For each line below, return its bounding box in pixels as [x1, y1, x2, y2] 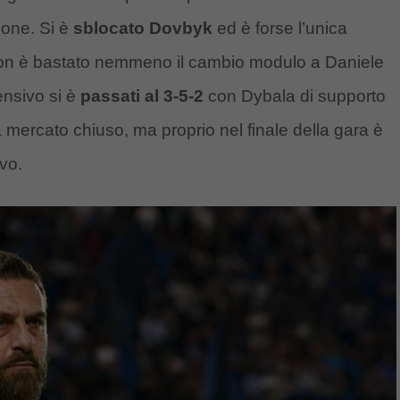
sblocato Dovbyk [73, 18, 212, 37]
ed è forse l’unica [212, 18, 347, 37]
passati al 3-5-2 [80, 86, 204, 105]
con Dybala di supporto [204, 86, 386, 105]
